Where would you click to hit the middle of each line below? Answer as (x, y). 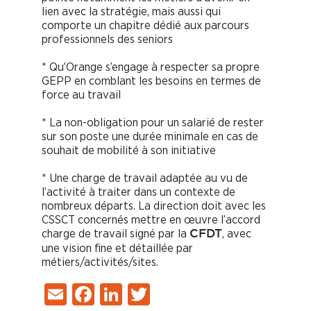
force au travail (81, 95)
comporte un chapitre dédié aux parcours (145, 26)
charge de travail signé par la (116, 234)
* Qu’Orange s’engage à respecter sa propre (151, 67)
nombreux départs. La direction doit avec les (154, 206)
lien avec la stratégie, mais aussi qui (131, 12)
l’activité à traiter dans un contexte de (138, 192)
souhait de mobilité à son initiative (129, 151)
